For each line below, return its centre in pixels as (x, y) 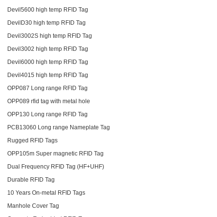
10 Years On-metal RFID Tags (46, 193)
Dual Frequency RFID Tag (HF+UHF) (56, 166)
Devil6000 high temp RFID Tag (48, 62)
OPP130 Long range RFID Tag (47, 114)
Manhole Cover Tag (33, 206)
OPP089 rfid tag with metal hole (49, 101)
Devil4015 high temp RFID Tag (48, 75)
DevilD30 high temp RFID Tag (46, 23)
